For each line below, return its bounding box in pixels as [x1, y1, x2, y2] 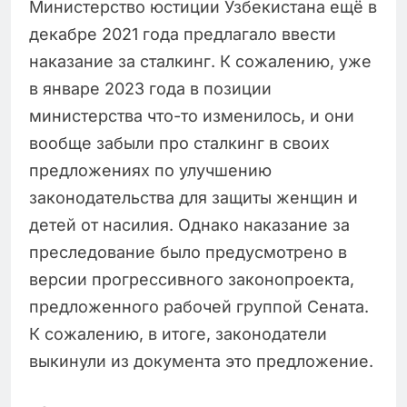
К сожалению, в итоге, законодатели [29, 324, 327, 344]
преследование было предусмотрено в [29, 243, 347, 263]
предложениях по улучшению [29, 161, 272, 181]
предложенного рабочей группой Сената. [29, 297, 369, 317]
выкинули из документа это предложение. [29, 352, 373, 372]
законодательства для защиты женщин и [29, 188, 358, 208]
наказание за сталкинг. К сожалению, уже [29, 52, 372, 72]
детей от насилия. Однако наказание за [29, 215, 350, 235]
